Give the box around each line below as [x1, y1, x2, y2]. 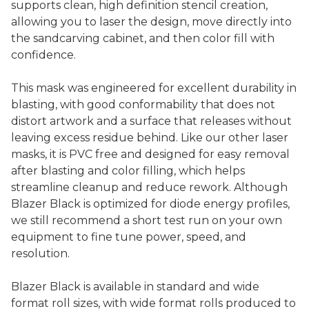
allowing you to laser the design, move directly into [11, 15, 292, 29]
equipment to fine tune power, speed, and [11, 230, 246, 244]
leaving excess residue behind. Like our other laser [11, 131, 288, 145]
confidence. [11, 48, 76, 62]
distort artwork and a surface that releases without [11, 114, 292, 128]
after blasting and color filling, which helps [11, 164, 245, 178]
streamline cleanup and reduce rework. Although [11, 181, 288, 195]
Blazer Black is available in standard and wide [11, 280, 259, 294]
